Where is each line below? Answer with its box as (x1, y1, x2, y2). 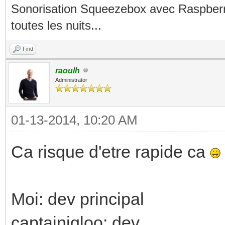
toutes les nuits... (11, 18, 101, 32)
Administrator (55, 76, 87, 83)
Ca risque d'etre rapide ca (11, 142, 210, 161)
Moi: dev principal (11, 189, 144, 208)
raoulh (55, 66, 80, 75)
